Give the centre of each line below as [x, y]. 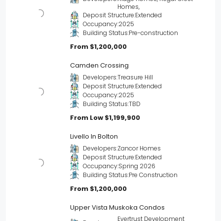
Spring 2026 [137, 166]
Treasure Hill [135, 77]
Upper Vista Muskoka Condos [117, 208]
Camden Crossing [99, 66]
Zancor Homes [139, 148]
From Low [87, 118]
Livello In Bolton [94, 137]
